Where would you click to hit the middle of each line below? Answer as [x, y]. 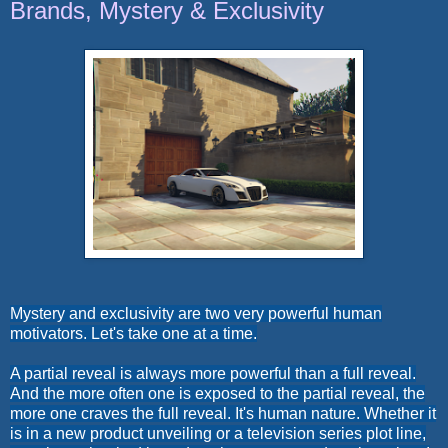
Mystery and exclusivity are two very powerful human [196, 313]
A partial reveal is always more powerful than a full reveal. [213, 373]
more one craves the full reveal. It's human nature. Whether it [223, 413]
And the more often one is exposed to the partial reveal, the [217, 393]
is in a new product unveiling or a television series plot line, [218, 433]
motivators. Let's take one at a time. [133, 333]
